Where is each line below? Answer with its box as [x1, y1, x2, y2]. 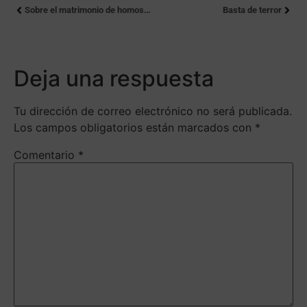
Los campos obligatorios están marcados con [14, 121, 255, 135]
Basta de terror [223, 5, 282, 16]
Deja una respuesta [14, 65, 214, 93]
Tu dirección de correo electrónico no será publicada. [14, 104, 292, 119]
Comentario [14, 148, 78, 162]
